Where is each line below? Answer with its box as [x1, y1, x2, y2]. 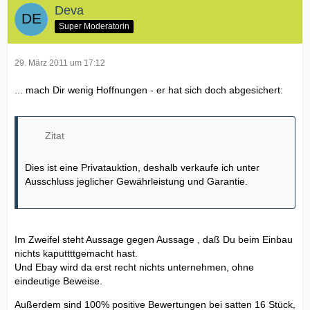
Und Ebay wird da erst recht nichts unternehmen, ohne [15, 262, 254, 273]
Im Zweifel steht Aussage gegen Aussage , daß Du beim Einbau [15, 234, 293, 246]
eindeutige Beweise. [15, 275, 102, 287]
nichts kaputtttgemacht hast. [15, 248, 138, 259]
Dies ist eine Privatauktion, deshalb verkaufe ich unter [25, 162, 259, 174]
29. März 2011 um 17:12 [15, 58, 105, 69]
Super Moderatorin [59, 21, 129, 31]
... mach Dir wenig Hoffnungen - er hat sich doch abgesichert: [15, 84, 283, 96]
